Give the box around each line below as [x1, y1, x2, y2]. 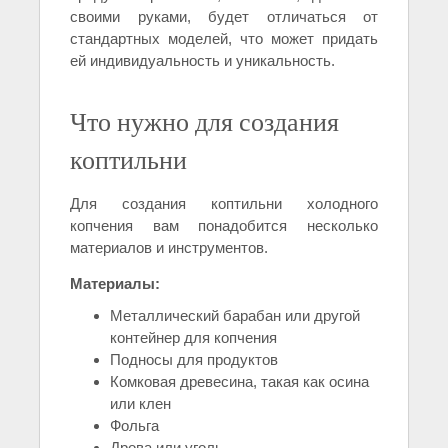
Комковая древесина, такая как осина [110, 373, 369, 391]
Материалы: [70, 275, 160, 293]
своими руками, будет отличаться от [70, 8, 378, 26]
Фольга [110, 417, 159, 435]
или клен [110, 395, 171, 413]
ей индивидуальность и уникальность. [70, 52, 335, 70]
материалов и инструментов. [70, 239, 268, 257]
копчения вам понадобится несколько [70, 217, 378, 235]
